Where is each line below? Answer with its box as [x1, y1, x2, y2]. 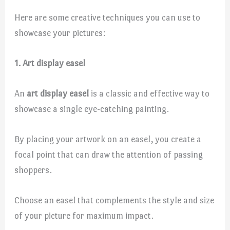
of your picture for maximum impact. [14, 210, 154, 221]
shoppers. [14, 165, 52, 176]
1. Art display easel [14, 57, 86, 68]
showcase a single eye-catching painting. [14, 104, 169, 114]
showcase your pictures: [14, 27, 106, 38]
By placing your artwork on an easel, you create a [14, 134, 202, 145]
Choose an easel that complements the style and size [14, 195, 215, 206]
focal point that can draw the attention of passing [14, 149, 203, 160]
